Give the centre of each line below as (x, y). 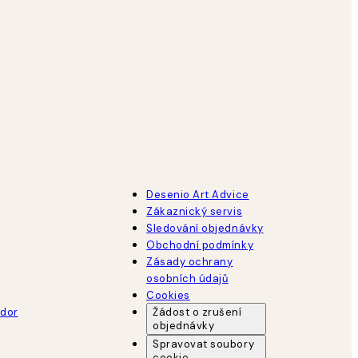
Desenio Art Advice (198, 194)
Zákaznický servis (195, 211)
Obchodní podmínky (200, 245)
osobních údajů (187, 278)
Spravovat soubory (204, 344)
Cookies (168, 295)
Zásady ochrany (190, 261)
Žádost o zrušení (197, 312)
